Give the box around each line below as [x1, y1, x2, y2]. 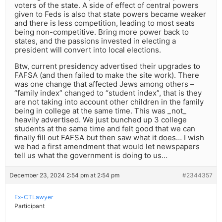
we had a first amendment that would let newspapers [14, 142, 200, 152]
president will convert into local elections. [14, 45, 161, 55]
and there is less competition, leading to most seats [14, 18, 195, 28]
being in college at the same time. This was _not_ [14, 106, 186, 116]
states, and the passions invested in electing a [14, 36, 176, 46]
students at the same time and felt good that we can [14, 124, 195, 134]
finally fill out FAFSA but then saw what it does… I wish [14, 133, 204, 143]
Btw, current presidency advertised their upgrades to [14, 61, 200, 71]
